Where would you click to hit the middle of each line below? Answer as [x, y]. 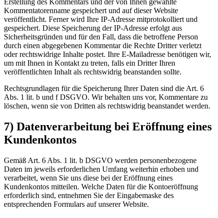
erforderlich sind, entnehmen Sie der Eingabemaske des [89, 195]
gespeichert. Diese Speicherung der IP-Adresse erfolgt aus [93, 28]
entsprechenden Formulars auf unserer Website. [76, 204]
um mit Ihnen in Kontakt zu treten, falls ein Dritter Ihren [90, 63]
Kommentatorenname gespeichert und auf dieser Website [91, 10]
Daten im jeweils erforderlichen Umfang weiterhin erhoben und [101, 169]
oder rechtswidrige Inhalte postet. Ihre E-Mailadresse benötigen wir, [108, 54]
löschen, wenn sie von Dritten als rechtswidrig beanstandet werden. [107, 106]
